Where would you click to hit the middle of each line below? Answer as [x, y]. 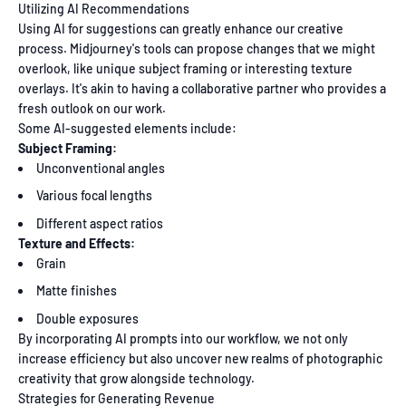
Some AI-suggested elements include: [127, 129]
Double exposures [87, 318]
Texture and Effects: [77, 243]
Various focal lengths [94, 196]
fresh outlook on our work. [92, 109]
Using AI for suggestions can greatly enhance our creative [181, 29]
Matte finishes [77, 291]
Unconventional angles [101, 169]
